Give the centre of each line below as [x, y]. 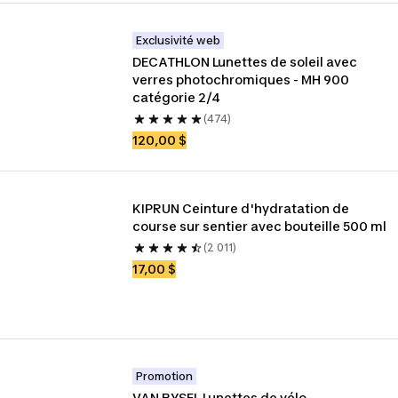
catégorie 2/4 [177, 97]
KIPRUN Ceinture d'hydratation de [241, 208]
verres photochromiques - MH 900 [241, 80]
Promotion [165, 376]
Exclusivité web [179, 40]
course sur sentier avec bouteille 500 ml [260, 226]
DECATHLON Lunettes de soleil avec [245, 62]
